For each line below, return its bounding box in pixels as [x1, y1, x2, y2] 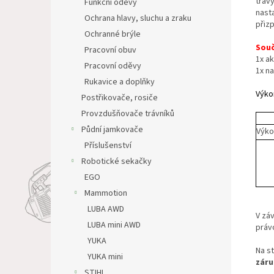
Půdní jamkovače [81, 124, 143, 136]
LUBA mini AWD [87, 219, 141, 231]
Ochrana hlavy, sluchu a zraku [84, 12, 191, 24]
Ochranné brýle [84, 28, 141, 40]
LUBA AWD [87, 203, 124, 215]
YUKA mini [87, 251, 123, 263]
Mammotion [84, 187, 127, 199]
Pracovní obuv [84, 44, 136, 56]
